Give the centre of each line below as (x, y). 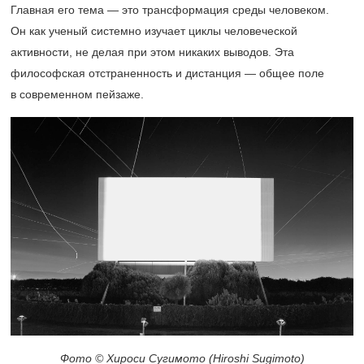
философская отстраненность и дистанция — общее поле (167, 74)
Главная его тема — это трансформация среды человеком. (170, 10)
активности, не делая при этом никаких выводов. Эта (152, 52)
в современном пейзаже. (77, 95)
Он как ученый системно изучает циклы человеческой (154, 31)
